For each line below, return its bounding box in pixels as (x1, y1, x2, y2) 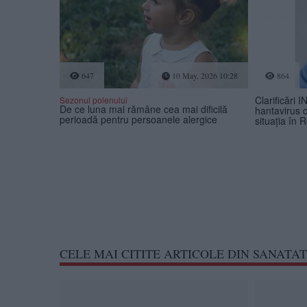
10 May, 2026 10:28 (169, 70, 238, 82)
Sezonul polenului (60, 94, 127, 106)
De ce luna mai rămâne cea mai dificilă (60, 102, 228, 116)
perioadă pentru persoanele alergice (60, 112, 217, 127)
